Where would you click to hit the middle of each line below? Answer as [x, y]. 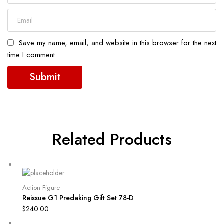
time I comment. [32, 55]
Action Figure [41, 188]
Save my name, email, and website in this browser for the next [118, 43]
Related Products [112, 139]
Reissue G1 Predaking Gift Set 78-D [78, 198]
